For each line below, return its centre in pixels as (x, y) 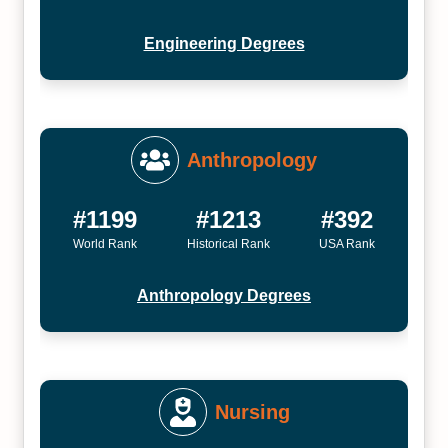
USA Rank (346, 244)
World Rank (105, 244)
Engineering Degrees (224, 43)
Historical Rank (228, 244)
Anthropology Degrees (224, 295)
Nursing (252, 412)
